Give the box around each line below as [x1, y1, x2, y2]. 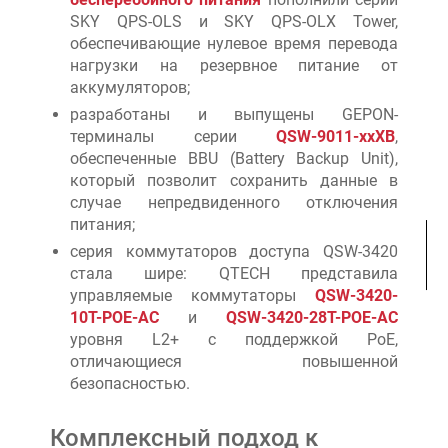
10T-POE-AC [70, 307, 159, 327]
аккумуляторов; [70, 77, 190, 97]
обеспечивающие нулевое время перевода [70, 33, 398, 53]
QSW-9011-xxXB [276, 126, 395, 146]
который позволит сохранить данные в [70, 170, 398, 190]
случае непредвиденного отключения [70, 192, 398, 212]
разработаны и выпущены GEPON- [70, 104, 398, 124]
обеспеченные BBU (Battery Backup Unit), [70, 148, 398, 168]
